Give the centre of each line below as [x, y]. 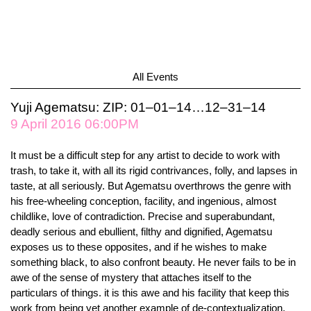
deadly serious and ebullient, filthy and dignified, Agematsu [141, 232]
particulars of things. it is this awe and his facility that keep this [150, 293]
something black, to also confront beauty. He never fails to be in [153, 262]
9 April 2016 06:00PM [75, 124]
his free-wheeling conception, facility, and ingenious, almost [143, 201]
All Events [155, 77]
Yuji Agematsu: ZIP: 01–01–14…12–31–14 [138, 107]
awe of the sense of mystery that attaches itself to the [131, 277]
